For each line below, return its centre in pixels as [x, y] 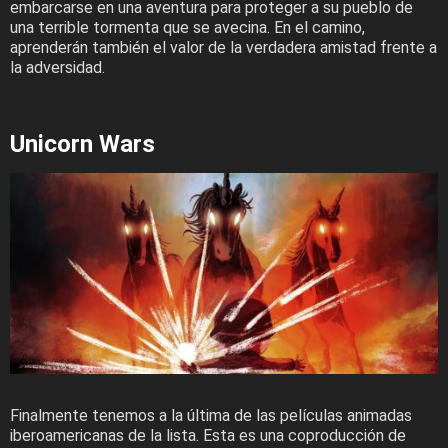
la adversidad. [57, 68]
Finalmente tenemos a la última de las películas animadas [211, 416]
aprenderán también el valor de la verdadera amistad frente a [223, 48]
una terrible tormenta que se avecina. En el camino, [187, 28]
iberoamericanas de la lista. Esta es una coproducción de [208, 436]
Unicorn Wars [82, 144]
